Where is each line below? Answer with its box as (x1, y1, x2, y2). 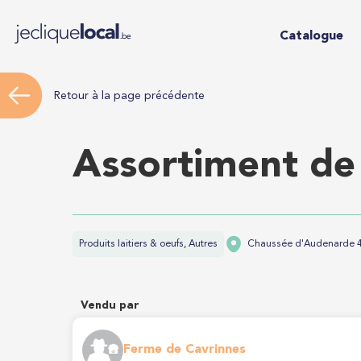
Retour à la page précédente (54, 89, 205, 102)
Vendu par (81, 300, 139, 311)
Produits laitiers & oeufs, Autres (79, 239, 218, 249)
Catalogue (279, 30, 343, 43)
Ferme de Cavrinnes (123, 343, 246, 356)
